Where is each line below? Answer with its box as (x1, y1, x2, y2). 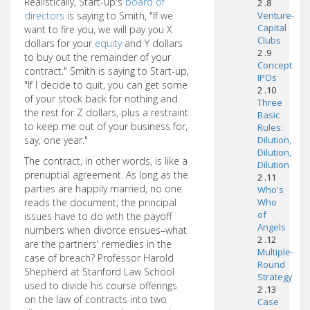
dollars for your (24, 37, 95, 50)
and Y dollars (122, 37, 183, 50)
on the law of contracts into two (24, 293, 167, 306)
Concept (257, 59, 292, 71)
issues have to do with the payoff (24, 210, 172, 223)
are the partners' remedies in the (24, 237, 172, 250)
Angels (257, 221, 286, 233)
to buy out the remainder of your (24, 51, 171, 64)
